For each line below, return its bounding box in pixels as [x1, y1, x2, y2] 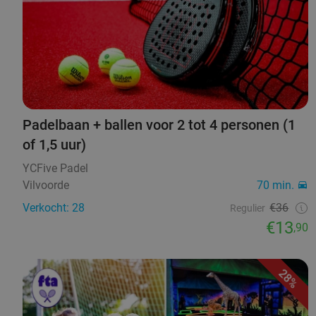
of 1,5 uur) [23, 136, 86, 154]
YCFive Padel [23, 162, 88, 176]
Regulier [230, 202, 266, 214]
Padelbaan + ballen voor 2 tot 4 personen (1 [23, 116, 296, 134]
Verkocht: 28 [23, 201, 85, 215]
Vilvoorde [23, 178, 69, 193]
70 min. [257, 178, 295, 193]
